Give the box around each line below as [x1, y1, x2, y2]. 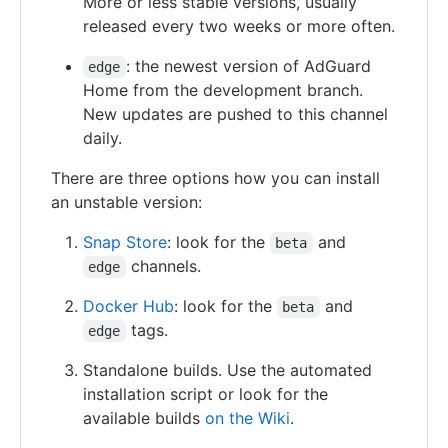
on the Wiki [205, 407, 290, 428]
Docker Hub [83, 295, 174, 316]
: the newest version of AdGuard [125, 55, 376, 76]
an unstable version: [51, 191, 202, 212]
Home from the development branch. [83, 79, 363, 100]
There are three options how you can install [51, 167, 380, 188]
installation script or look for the [83, 383, 328, 404]
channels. [125, 255, 201, 276]
